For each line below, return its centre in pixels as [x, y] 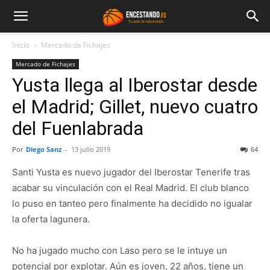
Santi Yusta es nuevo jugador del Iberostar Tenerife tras [131, 172]
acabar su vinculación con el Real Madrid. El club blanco [130, 188]
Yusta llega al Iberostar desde [135, 85]
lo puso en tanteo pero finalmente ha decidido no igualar [132, 203]
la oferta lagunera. [51, 219]
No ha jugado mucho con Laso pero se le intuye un [120, 250]
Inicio [21, 45]
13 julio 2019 [91, 149]
